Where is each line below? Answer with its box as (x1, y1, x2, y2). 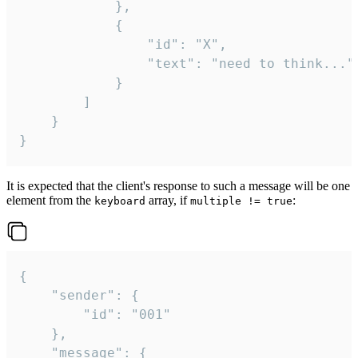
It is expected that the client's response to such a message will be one (6, 179, 350, 193)
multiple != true (190, 195, 292, 208)
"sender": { (19, 288, 51, 304)
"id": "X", (19, 37, 147, 53)
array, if (145, 193, 190, 208)
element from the (6, 193, 94, 208)
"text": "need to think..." (19, 56, 147, 72)
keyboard (94, 195, 145, 208)
